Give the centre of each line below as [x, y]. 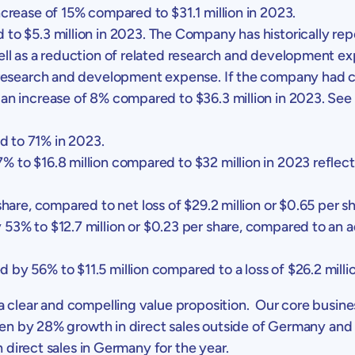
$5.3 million [59, 34]
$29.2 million [222, 205]
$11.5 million [113, 269]
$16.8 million [71, 162]
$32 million [227, 162]
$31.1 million [207, 12]
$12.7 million [88, 226]
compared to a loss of [218, 269]
